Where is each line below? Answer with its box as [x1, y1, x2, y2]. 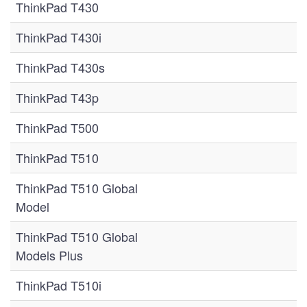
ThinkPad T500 [16, 119, 99, 136]
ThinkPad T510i [16, 276, 101, 294]
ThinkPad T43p [16, 88, 99, 106]
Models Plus [16, 246, 83, 264]
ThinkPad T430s [16, 58, 105, 76]
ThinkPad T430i [16, 28, 101, 46]
